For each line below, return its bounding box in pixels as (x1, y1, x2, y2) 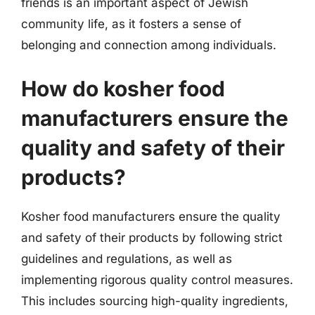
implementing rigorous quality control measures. (21, 272, 293, 287)
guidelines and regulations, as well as (21, 251, 232, 266)
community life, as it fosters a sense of (21, 17, 241, 31)
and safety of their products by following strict (21, 230, 283, 245)
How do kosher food (21, 75, 225, 101)
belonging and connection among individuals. (21, 38, 276, 52)
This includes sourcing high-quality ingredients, (21, 293, 288, 308)
